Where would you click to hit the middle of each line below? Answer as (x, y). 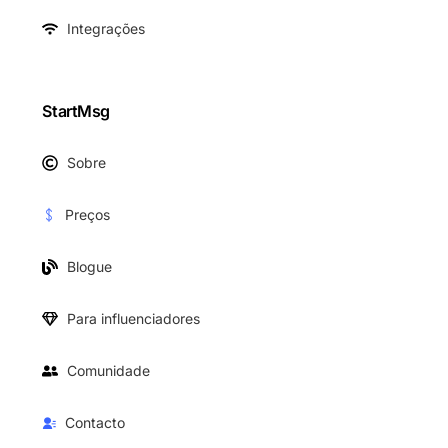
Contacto (94, 422)
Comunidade (108, 370)
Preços (87, 214)
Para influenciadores (133, 318)
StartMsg (76, 110)
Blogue (89, 266)
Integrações (105, 28)
